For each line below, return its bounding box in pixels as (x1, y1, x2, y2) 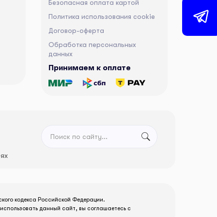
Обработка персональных (48, 41, 136, 49)
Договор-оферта (48, 27, 104, 35)
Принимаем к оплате (48, 63, 131, 73)
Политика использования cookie (48, 13, 155, 21)
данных (48, 50, 73, 58)
